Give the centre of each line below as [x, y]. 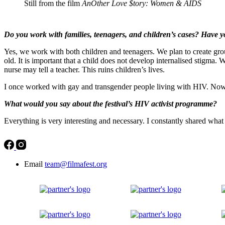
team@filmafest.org [76, 164]
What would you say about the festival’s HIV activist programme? [110, 103]
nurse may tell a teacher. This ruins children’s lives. [84, 69]
